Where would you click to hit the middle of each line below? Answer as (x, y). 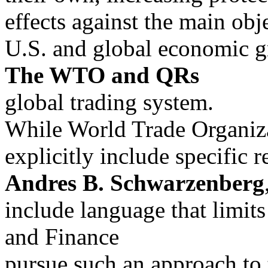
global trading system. (109, 102)
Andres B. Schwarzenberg (135, 183)
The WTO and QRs (102, 75)
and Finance (62, 237)
